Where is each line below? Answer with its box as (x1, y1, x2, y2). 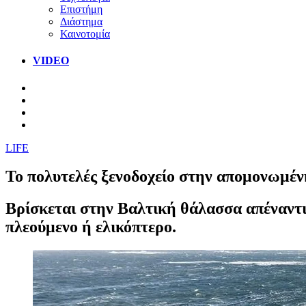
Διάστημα (60, 15, 102, 27)
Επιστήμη (60, 3, 102, 15)
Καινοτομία (60, 27, 110, 40)
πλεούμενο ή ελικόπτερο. (5, 218, 176, 236)
